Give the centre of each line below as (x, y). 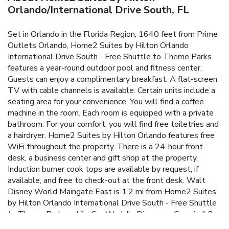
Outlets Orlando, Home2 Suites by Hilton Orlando (98, 45)
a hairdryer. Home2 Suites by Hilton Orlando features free (111, 135)
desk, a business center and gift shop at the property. (103, 158)
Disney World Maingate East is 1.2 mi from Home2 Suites (112, 191)
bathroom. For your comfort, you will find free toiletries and (113, 124)
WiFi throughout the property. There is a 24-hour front (105, 146)
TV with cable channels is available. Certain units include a (111, 90)
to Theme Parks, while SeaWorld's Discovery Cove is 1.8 (110, 214)
